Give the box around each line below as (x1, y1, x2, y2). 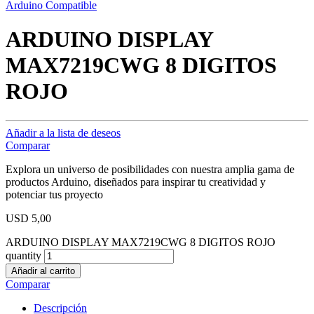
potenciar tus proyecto (6, 188, 103, 200)
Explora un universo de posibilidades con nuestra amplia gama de (6, 163, 294, 175)
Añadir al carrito (11, 265, 75, 276)
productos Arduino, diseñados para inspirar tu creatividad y (6, 175, 266, 188)
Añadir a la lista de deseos (6, 126, 121, 139)
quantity (6, 249, 41, 261)
